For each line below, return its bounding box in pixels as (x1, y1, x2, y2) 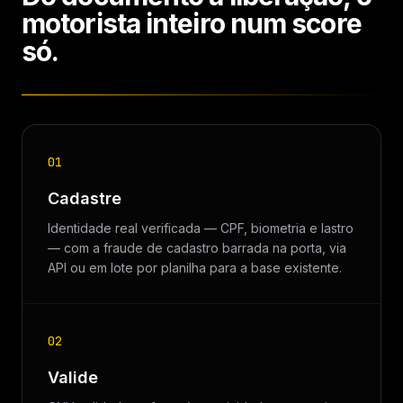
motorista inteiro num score (22, 7, 362, 40)
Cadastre (48, 189, 121, 208)
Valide (48, 368, 98, 387)
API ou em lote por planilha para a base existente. (48, 260, 342, 275)
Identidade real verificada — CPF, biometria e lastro (48, 220, 354, 236)
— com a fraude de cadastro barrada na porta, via (48, 240, 346, 255)
